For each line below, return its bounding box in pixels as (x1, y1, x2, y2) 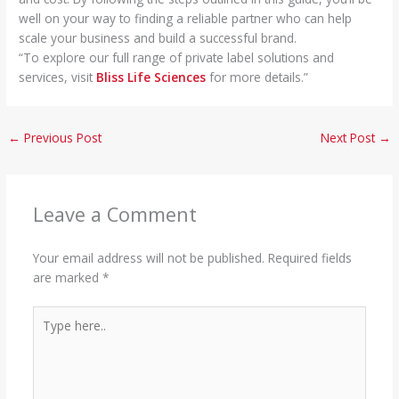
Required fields (267, 249, 352, 267)
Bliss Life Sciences (96, 69, 207, 86)
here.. (31, 325, 63, 343)
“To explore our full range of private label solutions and (19, 49, 335, 67)
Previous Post (20, 129, 102, 147)
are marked (32, 269, 102, 287)
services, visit (19, 69, 97, 86)
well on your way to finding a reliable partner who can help (19, 10, 353, 28)
